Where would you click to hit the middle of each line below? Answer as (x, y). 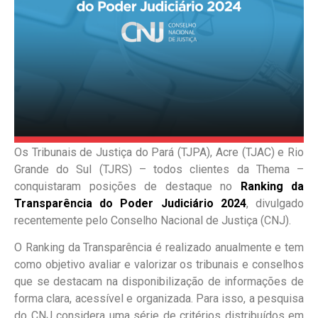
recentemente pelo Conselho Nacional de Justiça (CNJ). (153, 220)
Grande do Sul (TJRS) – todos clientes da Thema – (159, 169)
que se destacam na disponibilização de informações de (159, 281)
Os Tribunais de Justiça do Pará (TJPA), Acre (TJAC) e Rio (159, 152)
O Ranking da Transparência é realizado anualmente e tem (159, 247)
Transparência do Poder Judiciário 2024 (130, 203)
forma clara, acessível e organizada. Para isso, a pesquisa (159, 298)
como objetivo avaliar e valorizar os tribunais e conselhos (159, 264)
